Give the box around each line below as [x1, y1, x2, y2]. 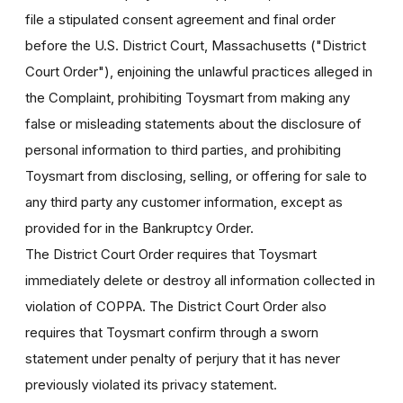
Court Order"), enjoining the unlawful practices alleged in [25, 62, 372, 80]
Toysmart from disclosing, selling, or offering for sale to [25, 166, 367, 184]
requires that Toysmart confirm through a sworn [25, 323, 318, 341]
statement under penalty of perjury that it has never [25, 349, 340, 367]
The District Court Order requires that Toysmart [25, 245, 317, 263]
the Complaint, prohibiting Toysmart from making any [25, 88, 350, 106]
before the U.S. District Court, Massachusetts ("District [25, 36, 366, 54]
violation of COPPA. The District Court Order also [25, 297, 327, 315]
